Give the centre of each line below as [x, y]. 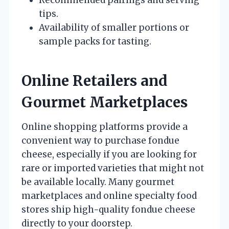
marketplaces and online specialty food [109, 196]
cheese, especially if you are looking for [109, 154]
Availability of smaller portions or [114, 27]
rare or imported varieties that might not [113, 168]
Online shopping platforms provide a [105, 127]
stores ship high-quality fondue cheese [108, 209]
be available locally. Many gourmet [98, 182]
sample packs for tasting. [95, 41]
